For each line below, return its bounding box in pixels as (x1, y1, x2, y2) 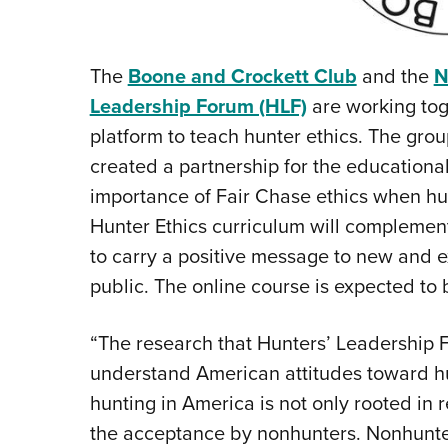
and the (356, 61, 434, 92)
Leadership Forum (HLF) (89, 91, 307, 122)
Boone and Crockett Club (127, 61, 357, 92)
